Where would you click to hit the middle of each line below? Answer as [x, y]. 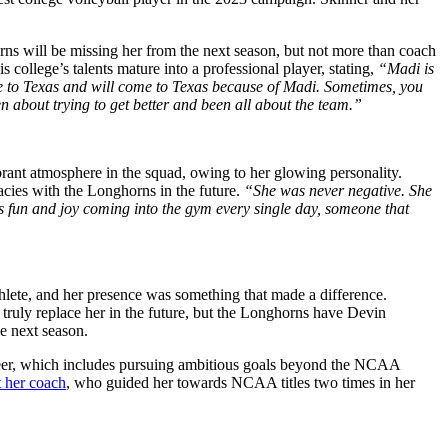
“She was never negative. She [338, 190]
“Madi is [406, 68]
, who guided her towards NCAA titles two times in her [240, 382]
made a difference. [327, 294]
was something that [206, 294]
